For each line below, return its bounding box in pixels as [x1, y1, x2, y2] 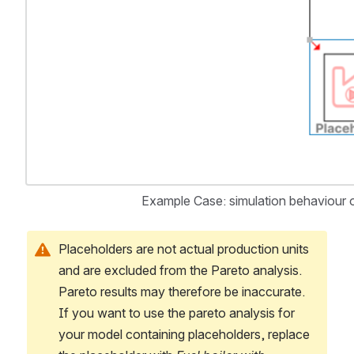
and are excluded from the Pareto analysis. [58, 262, 302, 278]
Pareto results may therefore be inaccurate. [58, 283, 305, 299]
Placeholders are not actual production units [58, 240, 309, 257]
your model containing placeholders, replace [58, 326, 310, 342]
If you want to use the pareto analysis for [58, 304, 295, 321]
